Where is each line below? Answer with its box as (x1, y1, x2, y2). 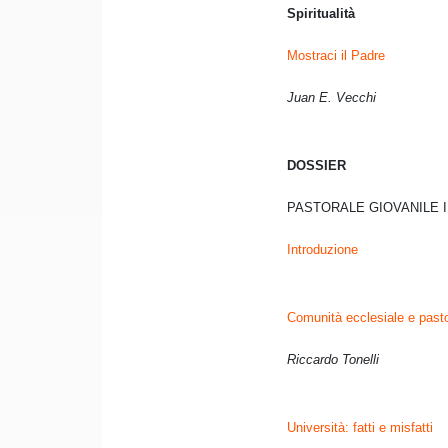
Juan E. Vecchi (287, 90, 376, 106)
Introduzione (287, 242, 358, 258)
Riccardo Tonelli (287, 352, 379, 368)
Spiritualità (287, 6, 355, 22)
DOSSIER (287, 158, 346, 174)
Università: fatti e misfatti (287, 420, 433, 436)
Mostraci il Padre (287, 48, 385, 64)
